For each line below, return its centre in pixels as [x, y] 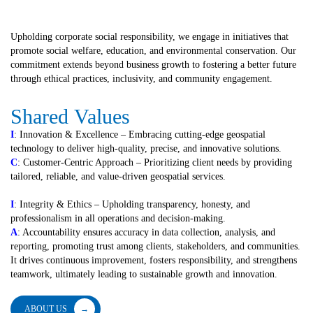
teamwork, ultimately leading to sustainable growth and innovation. [144, 274]
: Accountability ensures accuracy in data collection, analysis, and [146, 232]
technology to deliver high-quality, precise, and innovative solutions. [146, 148]
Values [102, 116]
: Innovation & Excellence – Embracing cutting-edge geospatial [140, 134]
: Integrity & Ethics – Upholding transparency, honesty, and [132, 204]
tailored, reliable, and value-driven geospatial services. [118, 176]
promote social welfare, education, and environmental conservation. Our [153, 50]
